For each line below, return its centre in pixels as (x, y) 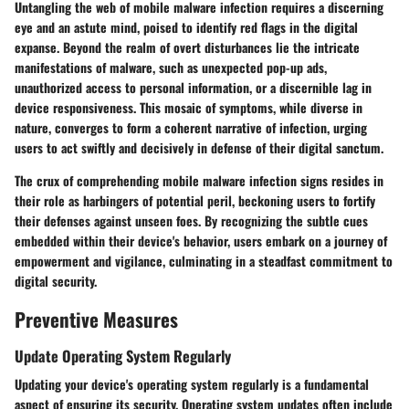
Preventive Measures (96, 320)
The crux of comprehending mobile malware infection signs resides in (199, 181)
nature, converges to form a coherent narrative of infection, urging (191, 128)
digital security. (56, 281)
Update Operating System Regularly (123, 355)
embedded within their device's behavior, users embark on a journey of (201, 241)
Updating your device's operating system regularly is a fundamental (192, 384)
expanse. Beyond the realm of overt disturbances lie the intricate (187, 47)
